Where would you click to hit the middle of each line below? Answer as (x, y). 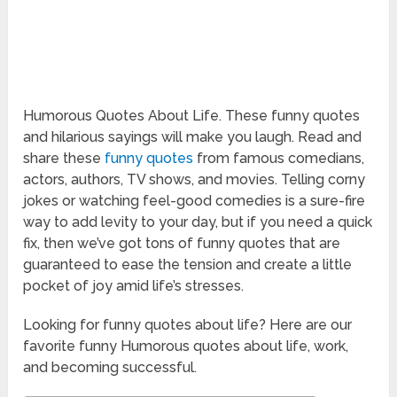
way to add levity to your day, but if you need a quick (198, 222)
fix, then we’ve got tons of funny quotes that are (182, 244)
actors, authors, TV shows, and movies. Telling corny (195, 180)
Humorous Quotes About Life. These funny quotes (192, 116)
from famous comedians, (279, 159)
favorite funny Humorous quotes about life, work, (186, 346)
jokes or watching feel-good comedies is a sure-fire (195, 201)
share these (64, 159)
